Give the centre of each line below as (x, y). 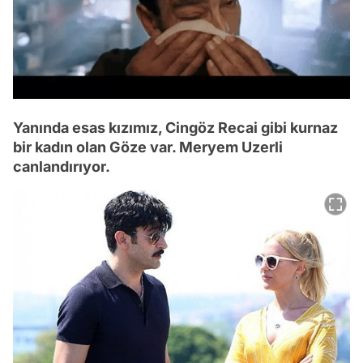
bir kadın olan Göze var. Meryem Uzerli (148, 147)
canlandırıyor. (62, 167)
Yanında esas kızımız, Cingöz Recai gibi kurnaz (175, 128)
